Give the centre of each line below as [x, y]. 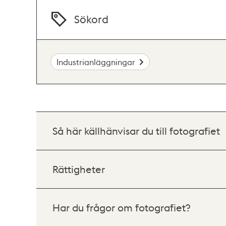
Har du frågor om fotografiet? [121, 207]
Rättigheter [79, 169]
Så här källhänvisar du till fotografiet [136, 131]
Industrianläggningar [96, 62]
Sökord [92, 19]
